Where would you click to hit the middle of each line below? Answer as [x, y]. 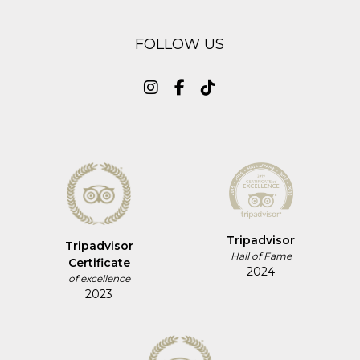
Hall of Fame [261, 256]
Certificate [99, 262]
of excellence [99, 278]
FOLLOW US [180, 44]
